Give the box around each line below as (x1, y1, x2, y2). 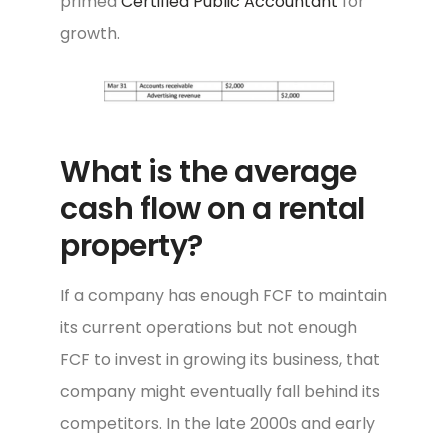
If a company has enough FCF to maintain (60, 284, 387, 308)
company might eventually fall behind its (60, 380, 380, 404)
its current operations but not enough (60, 316, 357, 340)
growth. (60, 22, 120, 46)
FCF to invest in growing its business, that (60, 348, 380, 372)
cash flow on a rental (60, 188, 365, 231)
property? (60, 225, 203, 268)
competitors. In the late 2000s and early (60, 412, 375, 436)
